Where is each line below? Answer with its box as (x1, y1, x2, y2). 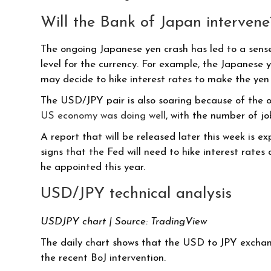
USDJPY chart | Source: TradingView (41, 217, 207, 227)
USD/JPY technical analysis (41, 186, 232, 203)
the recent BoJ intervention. (41, 253, 169, 264)
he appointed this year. (41, 162, 146, 173)
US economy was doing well (41, 111, 166, 122)
